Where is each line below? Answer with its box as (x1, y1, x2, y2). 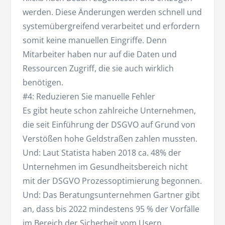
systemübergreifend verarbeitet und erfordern (23, 21, 200, 32)
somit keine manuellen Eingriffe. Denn (23, 35, 167, 46)
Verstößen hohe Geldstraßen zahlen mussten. (23, 133, 197, 145)
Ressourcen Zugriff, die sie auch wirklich (23, 63, 174, 74)
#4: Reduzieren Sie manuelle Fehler (23, 91, 155, 102)
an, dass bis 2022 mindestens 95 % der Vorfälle (23, 203, 199, 215)
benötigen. (23, 77, 63, 88)
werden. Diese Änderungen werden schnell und (23, 7, 202, 18)
